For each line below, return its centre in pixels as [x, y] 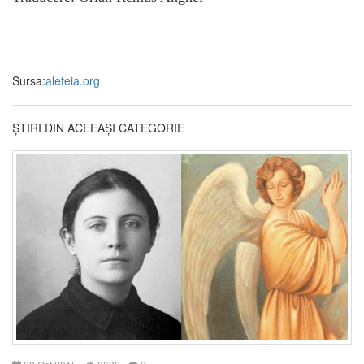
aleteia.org [73, 80]
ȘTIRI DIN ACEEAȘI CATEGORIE [98, 127]
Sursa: [29, 80]
